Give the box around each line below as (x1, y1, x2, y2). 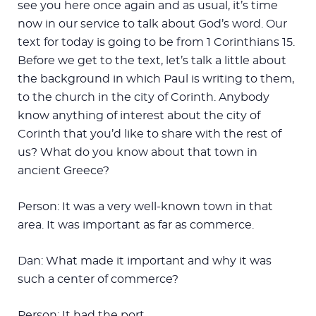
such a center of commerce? (18, 273, 178, 285)
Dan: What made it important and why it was (18, 255, 272, 267)
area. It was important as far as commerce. (18, 219, 254, 231)
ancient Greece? (18, 164, 109, 176)
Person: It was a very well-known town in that (18, 200, 273, 212)
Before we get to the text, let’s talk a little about (18, 54, 286, 66)
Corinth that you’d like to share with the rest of (18, 128, 281, 140)
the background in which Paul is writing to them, (18, 73, 294, 85)
